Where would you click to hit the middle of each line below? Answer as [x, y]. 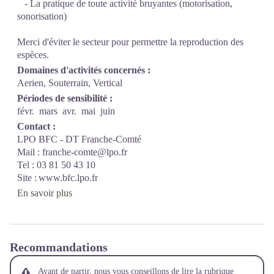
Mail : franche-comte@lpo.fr [75, 152]
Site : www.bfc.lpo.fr [59, 178]
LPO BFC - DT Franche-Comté [80, 139]
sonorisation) [43, 16]
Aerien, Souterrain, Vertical [70, 83]
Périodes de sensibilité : [65, 98]
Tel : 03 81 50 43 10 [57, 165]
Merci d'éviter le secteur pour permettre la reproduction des [130, 42]
